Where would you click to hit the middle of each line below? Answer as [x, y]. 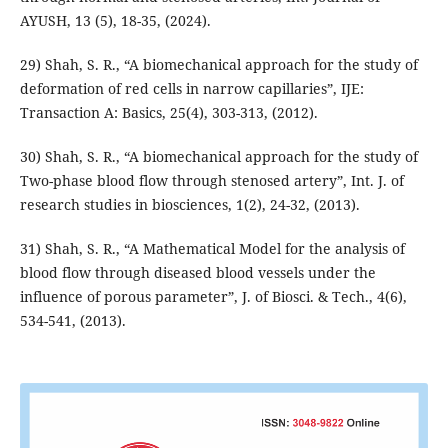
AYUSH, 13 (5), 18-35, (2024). [115, 20]
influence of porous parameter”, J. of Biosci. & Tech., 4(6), [213, 296]
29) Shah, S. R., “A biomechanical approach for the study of [218, 64]
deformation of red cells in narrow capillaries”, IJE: [191, 88]
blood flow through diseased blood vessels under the [197, 272]
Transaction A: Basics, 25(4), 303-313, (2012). [168, 112]
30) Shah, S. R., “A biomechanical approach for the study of [218, 156]
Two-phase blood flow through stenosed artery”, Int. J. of [211, 180]
